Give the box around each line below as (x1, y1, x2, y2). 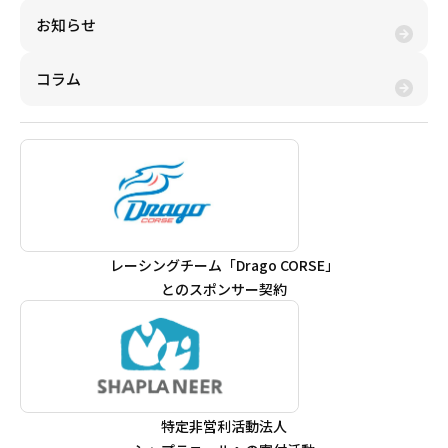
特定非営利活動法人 (161, 415, 287, 436)
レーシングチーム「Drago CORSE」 (109, 254, 339, 275)
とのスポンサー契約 (161, 278, 287, 299)
